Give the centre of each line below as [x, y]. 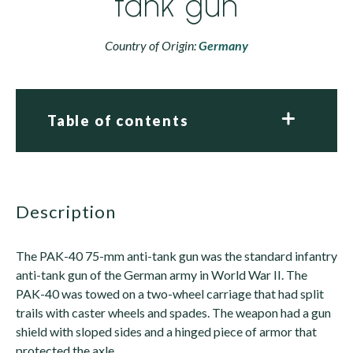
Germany [223, 45]
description [73, 212]
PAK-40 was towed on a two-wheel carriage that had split [170, 294]
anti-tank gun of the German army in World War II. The [162, 275]
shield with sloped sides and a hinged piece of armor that [166, 331]
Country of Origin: [152, 45]
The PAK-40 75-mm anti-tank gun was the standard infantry [176, 256]
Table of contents [118, 121]
